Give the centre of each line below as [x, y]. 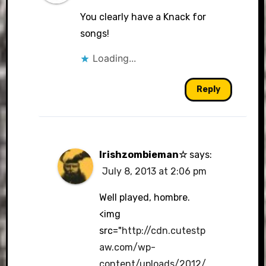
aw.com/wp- [128, 247]
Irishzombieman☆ [143, 154]
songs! [94, 33]
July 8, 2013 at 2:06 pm [155, 171]
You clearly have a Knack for [143, 17]
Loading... [114, 58]
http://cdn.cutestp [164, 230]
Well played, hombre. [145, 197]
